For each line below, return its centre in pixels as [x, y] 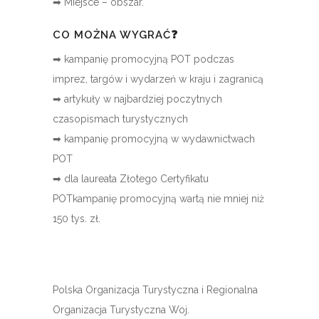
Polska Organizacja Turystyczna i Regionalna [155, 290]
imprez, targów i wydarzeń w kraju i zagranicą [158, 79]
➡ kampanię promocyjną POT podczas [143, 59]
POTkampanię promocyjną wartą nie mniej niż [158, 199]
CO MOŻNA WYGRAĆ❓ [115, 35]
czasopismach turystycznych [120, 119]
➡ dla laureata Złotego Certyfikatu [131, 179]
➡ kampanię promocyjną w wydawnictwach [154, 139]
